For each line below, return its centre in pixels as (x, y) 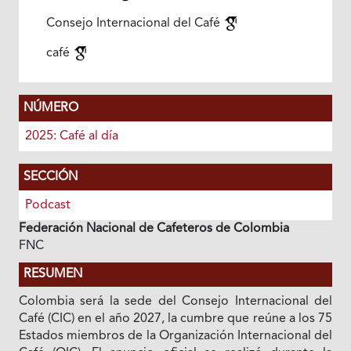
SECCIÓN (50, 177)
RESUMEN (52, 274)
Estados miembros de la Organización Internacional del (175, 336)
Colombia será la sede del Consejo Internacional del (175, 302)
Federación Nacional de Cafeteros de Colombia (154, 229)
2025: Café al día (71, 136)
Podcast (47, 205)
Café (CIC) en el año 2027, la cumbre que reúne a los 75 (175, 319)
